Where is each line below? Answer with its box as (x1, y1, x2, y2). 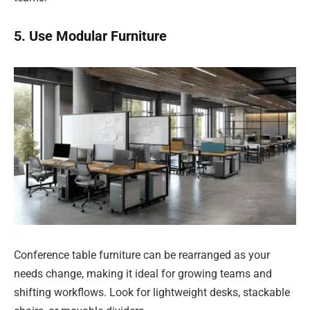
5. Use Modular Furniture (14, 28, 167, 45)
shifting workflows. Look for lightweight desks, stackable (14, 286, 290, 300)
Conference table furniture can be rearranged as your (14, 248, 270, 262)
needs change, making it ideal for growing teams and (14, 267, 272, 281)
